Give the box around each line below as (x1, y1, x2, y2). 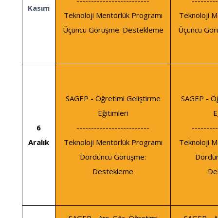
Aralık (28, 137, 49, 147)
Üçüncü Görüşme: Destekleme (62, 25, 163, 35)
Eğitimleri (97, 108, 128, 118)
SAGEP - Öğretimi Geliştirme (65, 93, 161, 104)
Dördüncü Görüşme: (80, 152, 146, 162)
